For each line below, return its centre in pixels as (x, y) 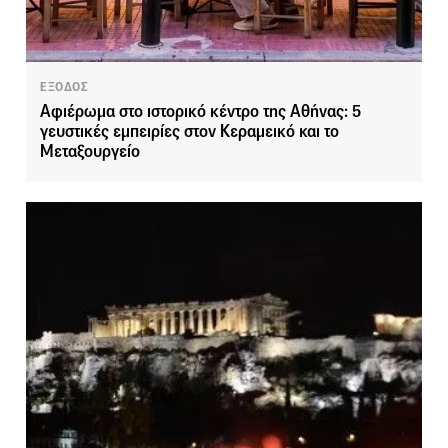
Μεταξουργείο (90, 152)
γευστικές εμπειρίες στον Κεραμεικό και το (189, 132)
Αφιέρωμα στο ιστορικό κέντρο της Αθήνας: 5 (200, 112)
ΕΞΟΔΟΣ (64, 87)
